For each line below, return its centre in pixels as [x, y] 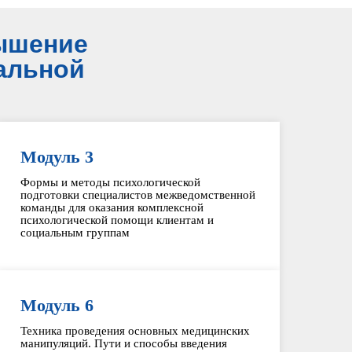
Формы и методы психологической [110, 182]
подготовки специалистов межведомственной [137, 195]
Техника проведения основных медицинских [135, 331]
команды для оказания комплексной [112, 207]
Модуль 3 [57, 157]
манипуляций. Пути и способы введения [123, 343]
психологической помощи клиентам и [117, 220]
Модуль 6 [57, 305]
